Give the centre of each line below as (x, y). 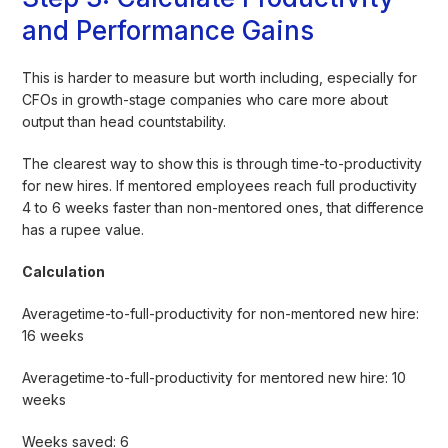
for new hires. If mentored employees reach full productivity (220, 185)
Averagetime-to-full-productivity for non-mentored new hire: (221, 313)
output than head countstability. (124, 121)
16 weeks (53, 335)
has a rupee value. (83, 229)
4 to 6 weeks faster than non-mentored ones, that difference (223, 207)
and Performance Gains (168, 30)
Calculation (64, 271)
